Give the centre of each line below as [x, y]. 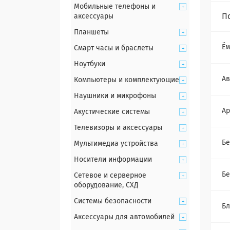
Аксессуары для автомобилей [124, 217]
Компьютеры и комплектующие [127, 80]
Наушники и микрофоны [115, 96]
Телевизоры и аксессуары [118, 128]
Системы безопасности [113, 201]
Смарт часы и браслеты [114, 48]
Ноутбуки [90, 64]
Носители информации [113, 160]
